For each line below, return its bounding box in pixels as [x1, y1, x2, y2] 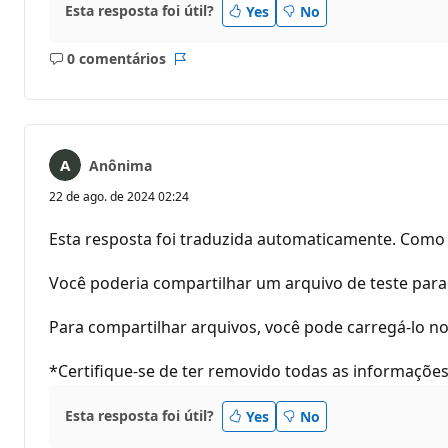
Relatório [178, 58, 242, 78]
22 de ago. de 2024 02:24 [49, 187, 189, 205]
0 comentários [66, 49, 166, 69]
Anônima [89, 155, 152, 175]
